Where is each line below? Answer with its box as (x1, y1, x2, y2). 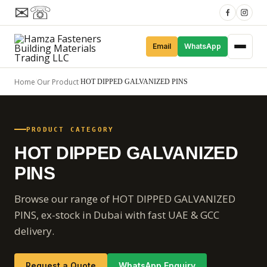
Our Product (37, 76, 79, 87)
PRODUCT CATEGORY (26, 125, 114, 133)
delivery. (14, 223, 54, 238)
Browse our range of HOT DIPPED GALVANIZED (14, 191, 235, 206)
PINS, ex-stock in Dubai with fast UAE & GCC (14, 207, 219, 222)
